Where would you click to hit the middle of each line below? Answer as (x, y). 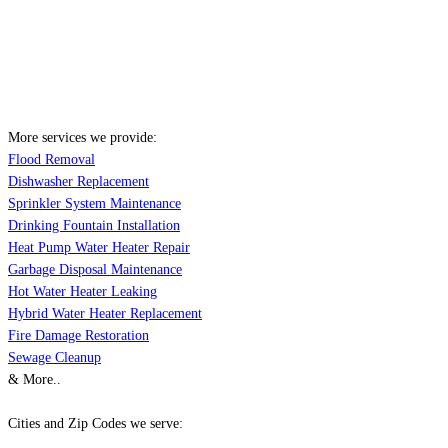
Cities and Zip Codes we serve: (95, 424)
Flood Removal (51, 160)
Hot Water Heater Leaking (82, 292)
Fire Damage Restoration (78, 336)
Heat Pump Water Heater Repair (99, 248)
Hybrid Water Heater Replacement (105, 314)
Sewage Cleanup (54, 358)
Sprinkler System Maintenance (94, 204)
